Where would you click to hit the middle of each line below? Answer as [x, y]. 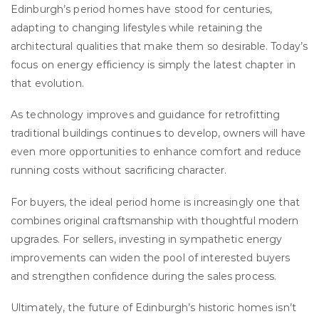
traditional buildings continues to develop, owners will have [158, 134]
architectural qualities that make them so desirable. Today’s [159, 47]
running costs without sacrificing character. [119, 171]
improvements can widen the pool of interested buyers [151, 257]
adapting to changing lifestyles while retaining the [137, 28]
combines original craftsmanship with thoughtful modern [155, 220]
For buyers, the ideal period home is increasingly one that [155, 202]
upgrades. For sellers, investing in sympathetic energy [147, 239]
